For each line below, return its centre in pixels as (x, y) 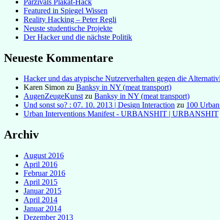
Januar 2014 (42, 209)
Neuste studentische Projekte (68, 28)
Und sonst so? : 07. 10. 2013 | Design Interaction (99, 105)
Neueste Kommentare (59, 58)
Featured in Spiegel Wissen (66, 10)
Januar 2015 (42, 191)
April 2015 (41, 182)
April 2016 (41, 165)
